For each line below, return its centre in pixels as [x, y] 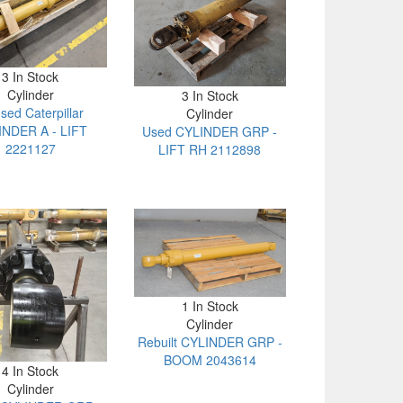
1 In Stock [210, 305]
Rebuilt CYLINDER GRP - [210, 341]
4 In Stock [31, 371]
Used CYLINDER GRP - [210, 132]
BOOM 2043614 [210, 359]
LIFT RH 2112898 [210, 150]
